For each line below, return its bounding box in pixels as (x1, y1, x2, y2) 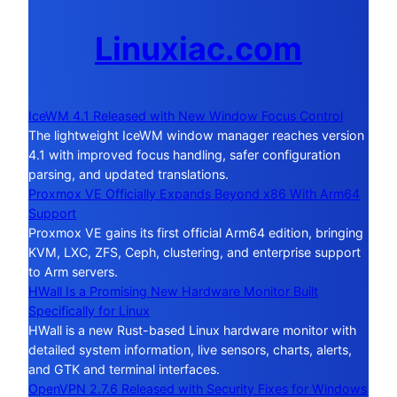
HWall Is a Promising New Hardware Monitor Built (28, 284, 318, 300)
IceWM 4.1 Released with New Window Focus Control (28, 108, 343, 124)
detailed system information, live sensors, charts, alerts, (28, 342, 352, 358)
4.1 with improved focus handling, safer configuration (28, 147, 340, 163)
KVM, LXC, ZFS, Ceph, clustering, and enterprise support (28, 245, 361, 261)
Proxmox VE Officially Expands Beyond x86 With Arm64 (28, 186, 360, 202)
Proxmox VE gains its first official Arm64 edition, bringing (28, 225, 363, 241)
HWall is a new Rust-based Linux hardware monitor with (28, 323, 356, 339)
